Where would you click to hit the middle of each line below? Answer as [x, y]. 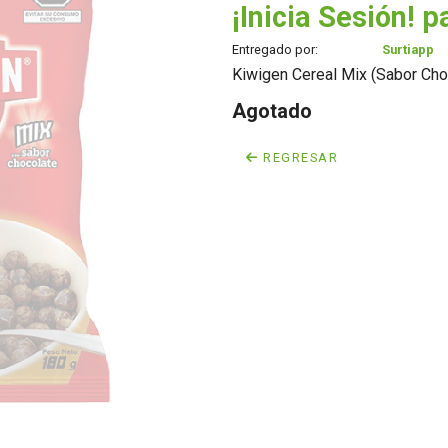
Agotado [272, 111]
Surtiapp [408, 49]
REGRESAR [298, 157]
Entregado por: [275, 49]
